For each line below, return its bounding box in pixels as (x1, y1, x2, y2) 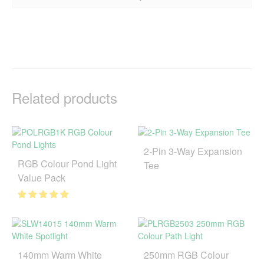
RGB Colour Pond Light (18, 156, 117, 170)
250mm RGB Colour (144, 247, 229, 262)
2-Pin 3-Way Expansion (144, 144, 242, 158)
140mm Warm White (18, 247, 102, 262)
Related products (12, 87, 117, 108)
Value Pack (18, 170, 65, 184)
